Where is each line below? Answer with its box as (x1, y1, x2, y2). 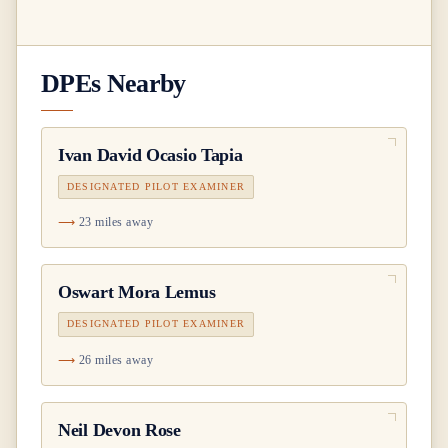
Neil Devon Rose (58, 420, 181, 441)
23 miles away (78, 215, 154, 230)
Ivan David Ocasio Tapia (58, 144, 243, 165)
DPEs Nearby (41, 68, 186, 99)
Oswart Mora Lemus (58, 282, 216, 303)
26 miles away (78, 353, 154, 368)
